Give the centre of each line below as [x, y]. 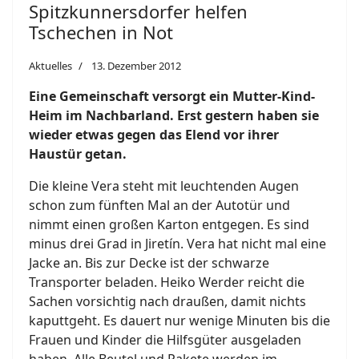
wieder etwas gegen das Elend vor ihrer [154, 134]
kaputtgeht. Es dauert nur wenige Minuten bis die [179, 320]
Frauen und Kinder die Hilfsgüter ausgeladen [165, 339]
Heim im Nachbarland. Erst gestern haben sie [174, 115]
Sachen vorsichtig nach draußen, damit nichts [167, 301]
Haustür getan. [78, 153]
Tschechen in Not [101, 32]
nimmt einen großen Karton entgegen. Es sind [169, 224]
